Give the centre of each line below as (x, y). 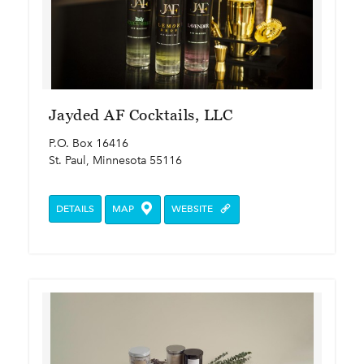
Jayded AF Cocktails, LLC (141, 115)
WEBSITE (193, 209)
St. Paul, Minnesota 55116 (115, 161)
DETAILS (75, 209)
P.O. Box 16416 (89, 144)
